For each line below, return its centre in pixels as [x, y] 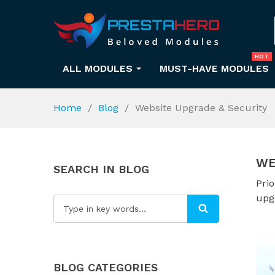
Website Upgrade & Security [201, 108]
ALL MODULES [99, 68]
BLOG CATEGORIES [106, 267]
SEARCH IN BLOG [101, 169]
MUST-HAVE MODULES [214, 68]
